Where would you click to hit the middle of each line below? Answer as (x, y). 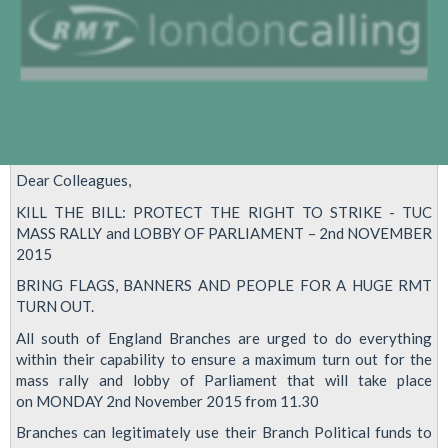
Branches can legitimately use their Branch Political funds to (224, 432)
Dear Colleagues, (73, 180)
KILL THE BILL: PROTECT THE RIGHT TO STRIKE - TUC (224, 211)
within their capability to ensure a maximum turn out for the (224, 358)
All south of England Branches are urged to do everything (224, 337)
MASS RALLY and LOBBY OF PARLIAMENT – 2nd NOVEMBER (224, 232)
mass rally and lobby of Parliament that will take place (224, 379)
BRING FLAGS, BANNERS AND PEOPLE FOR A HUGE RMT (224, 285)
